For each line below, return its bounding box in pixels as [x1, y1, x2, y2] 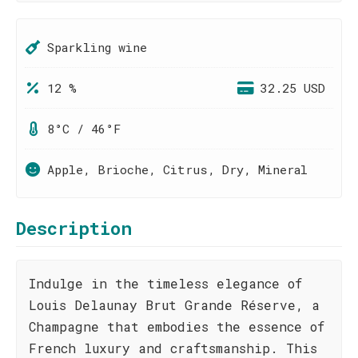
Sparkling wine [47, 39, 147, 55]
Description [16, 217, 132, 240]
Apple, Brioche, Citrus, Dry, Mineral [47, 161, 308, 177]
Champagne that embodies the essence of [29, 318, 324, 335]
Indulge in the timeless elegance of [29, 275, 302, 292]
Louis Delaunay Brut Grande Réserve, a [29, 296, 320, 313]
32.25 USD [261, 80, 325, 96]
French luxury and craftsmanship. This [29, 340, 317, 356]
